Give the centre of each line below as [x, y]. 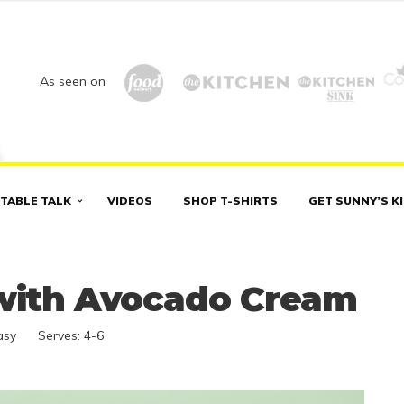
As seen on [74, 82]
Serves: [61, 335]
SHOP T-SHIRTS [230, 200]
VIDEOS [130, 200]
